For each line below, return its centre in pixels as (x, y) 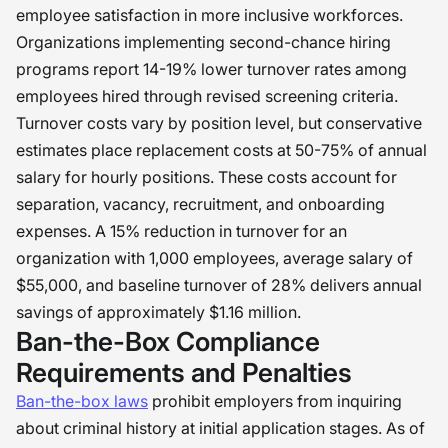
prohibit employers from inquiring (275, 401)
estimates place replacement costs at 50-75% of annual (221, 150)
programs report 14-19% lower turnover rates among (211, 69)
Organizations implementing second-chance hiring (203, 42)
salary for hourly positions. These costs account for (206, 177)
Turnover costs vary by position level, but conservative (219, 123)
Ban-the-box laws (82, 401)
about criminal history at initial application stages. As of (220, 428)
